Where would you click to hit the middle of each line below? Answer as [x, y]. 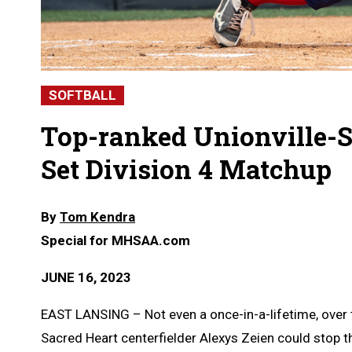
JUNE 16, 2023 [86, 277]
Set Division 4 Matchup [186, 169]
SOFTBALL [82, 95]
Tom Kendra [97, 216]
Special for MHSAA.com [115, 240]
